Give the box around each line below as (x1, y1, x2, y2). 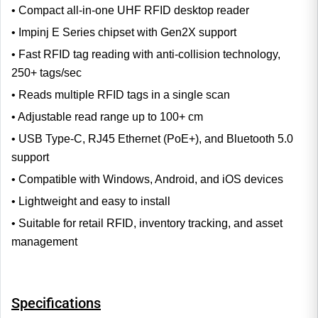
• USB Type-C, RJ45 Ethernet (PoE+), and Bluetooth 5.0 (11, 132, 293, 145)
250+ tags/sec (11, 66, 82, 79)
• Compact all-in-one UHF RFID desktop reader (11, 4, 252, 16)
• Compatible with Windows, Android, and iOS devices (11, 172, 286, 185)
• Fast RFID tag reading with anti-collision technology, (11, 48, 280, 60)
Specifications (11, 294, 101, 312)
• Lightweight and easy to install (11, 194, 173, 207)
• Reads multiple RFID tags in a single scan (11, 88, 233, 101)
